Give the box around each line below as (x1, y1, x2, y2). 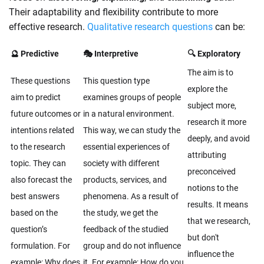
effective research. (9, 21, 87, 33)
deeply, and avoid (187, 134, 250, 144)
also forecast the (11, 175, 72, 185)
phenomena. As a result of (83, 192, 179, 202)
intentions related (11, 126, 74, 136)
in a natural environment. (83, 109, 174, 119)
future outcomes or (11, 109, 81, 119)
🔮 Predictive (11, 49, 59, 59)
